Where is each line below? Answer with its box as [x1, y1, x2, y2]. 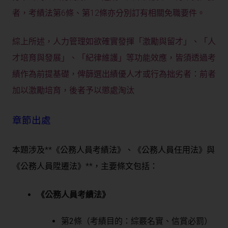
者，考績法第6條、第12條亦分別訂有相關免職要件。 [12, 8, 205, 18]
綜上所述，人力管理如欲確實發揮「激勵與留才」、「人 [12, 37, 216, 47]
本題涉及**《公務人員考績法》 [12, 145, 125, 155]
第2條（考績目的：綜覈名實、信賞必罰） [61, 216, 212, 226]
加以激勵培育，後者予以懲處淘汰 [12, 85, 134, 96]
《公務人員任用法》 [133, 145, 207, 155]
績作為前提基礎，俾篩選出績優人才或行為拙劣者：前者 [12, 69, 216, 79]
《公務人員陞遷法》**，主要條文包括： [12, 161, 158, 172]
